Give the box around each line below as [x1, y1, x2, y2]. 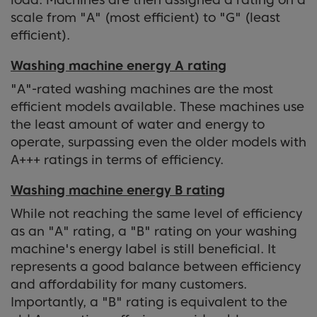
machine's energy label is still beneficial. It [11, 241, 276, 256]
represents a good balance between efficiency [11, 258, 301, 274]
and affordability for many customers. [11, 276, 247, 292]
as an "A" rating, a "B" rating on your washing [11, 223, 297, 238]
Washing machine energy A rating [11, 57, 226, 73]
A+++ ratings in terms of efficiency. [11, 151, 224, 167]
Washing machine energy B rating [11, 182, 225, 197]
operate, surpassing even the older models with [11, 134, 306, 149]
